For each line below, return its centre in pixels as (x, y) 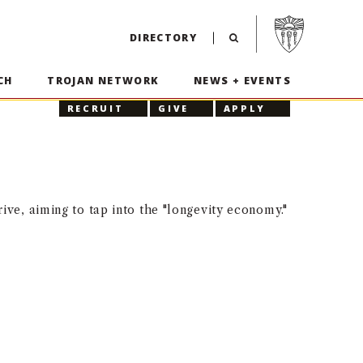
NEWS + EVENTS (242, 81)
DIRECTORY (163, 38)
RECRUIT (95, 108)
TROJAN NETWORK (103, 81)
